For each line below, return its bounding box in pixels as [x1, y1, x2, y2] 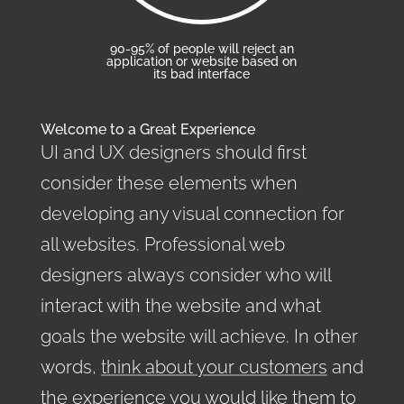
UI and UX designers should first [40, 141, 307, 163]
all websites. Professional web [40, 233, 285, 255]
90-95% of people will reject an [109, 41, 294, 56]
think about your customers [100, 355, 327, 378]
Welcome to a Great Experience [40, 120, 255, 138]
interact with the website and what [40, 294, 321, 317]
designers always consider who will [40, 263, 331, 286]
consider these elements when [40, 171, 298, 194]
